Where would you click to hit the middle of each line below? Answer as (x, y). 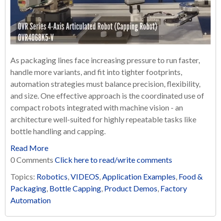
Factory (174, 188)
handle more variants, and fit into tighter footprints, (96, 72)
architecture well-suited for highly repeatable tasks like (103, 119)
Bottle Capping (75, 188)
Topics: (23, 177)
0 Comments (33, 160)
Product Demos (131, 188)
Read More (29, 148)
